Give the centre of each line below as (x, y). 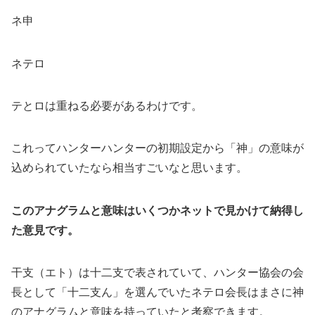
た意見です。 (45, 230)
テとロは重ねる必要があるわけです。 (107, 105)
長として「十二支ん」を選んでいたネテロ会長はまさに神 (157, 292)
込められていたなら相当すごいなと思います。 (129, 168)
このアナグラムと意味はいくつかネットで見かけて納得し (157, 210)
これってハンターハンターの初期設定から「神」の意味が (157, 148)
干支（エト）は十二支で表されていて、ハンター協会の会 (157, 273)
